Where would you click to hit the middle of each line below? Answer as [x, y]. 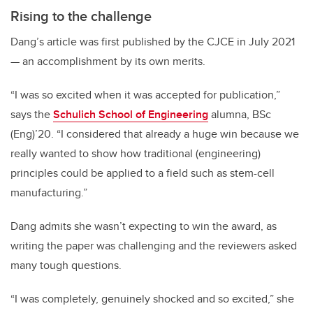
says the [32, 115]
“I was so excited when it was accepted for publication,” [145, 95]
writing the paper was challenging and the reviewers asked [154, 246]
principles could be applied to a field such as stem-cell [143, 173]
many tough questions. [66, 265]
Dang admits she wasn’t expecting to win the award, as [144, 226]
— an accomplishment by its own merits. [108, 61]
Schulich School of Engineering [131, 115]
